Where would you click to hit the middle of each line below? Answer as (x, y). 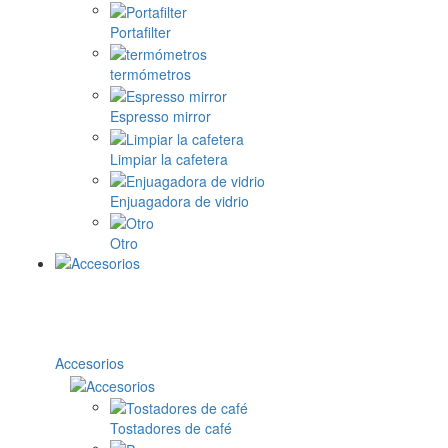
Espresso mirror (160, 116)
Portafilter (140, 31)
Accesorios (89, 363)
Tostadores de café (171, 428)
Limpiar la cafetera (169, 158)
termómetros (150, 74)
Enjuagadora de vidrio (179, 201)
